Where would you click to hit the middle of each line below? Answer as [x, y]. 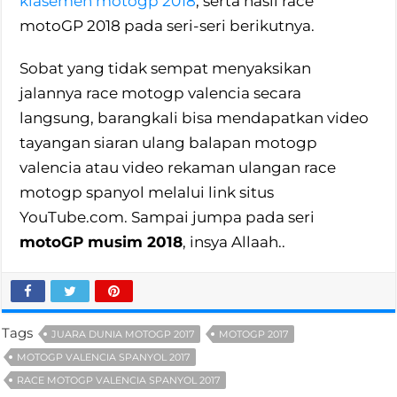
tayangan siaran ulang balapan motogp [169, 143]
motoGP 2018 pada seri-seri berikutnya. [167, 26]
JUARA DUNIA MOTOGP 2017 [123, 335]
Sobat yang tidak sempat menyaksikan [166, 69]
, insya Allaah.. [234, 242]
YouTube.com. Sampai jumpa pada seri [167, 218]
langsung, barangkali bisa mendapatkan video [195, 118]
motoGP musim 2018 [101, 242]
